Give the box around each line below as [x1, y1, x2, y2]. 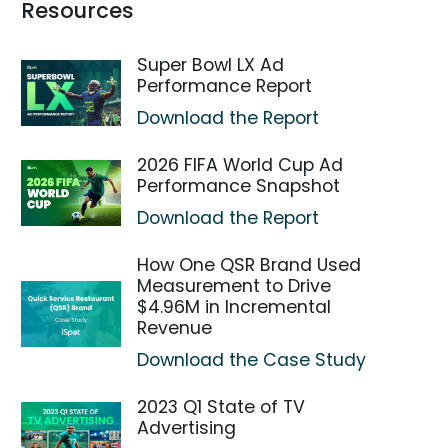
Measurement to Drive [137, 274, 332, 298]
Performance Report [137, 74, 313, 98]
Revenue [137, 316, 213, 340]
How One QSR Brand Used [137, 253, 362, 277]
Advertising [137, 416, 237, 440]
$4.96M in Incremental [137, 295, 332, 319]
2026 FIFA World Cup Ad [137, 153, 344, 177]
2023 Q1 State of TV [137, 395, 306, 419]
